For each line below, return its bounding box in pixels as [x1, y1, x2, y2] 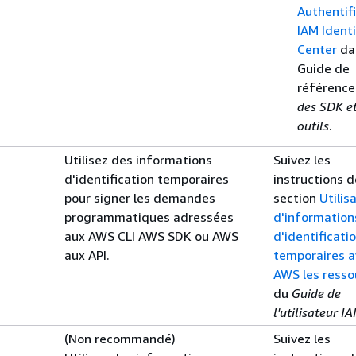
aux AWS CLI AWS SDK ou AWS [64, 227, 238, 244]
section [273, 189, 319, 206]
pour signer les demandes [64, 189, 215, 206]
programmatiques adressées [64, 208, 234, 225]
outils [297, 117, 329, 133]
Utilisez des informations [64, 151, 212, 168]
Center [297, 41, 337, 57]
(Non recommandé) [64, 330, 176, 346]
